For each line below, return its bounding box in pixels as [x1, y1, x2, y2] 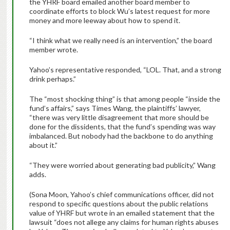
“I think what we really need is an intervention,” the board [29, 36, 212, 45]
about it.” [29, 141, 57, 150]
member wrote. [29, 45, 80, 54]
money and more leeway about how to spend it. [29, 16, 182, 25]
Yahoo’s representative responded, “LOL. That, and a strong [29, 65, 221, 74]
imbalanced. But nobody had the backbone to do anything [29, 131, 213, 141]
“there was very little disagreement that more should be [29, 113, 209, 122]
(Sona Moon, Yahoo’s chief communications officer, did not [29, 190, 214, 199]
